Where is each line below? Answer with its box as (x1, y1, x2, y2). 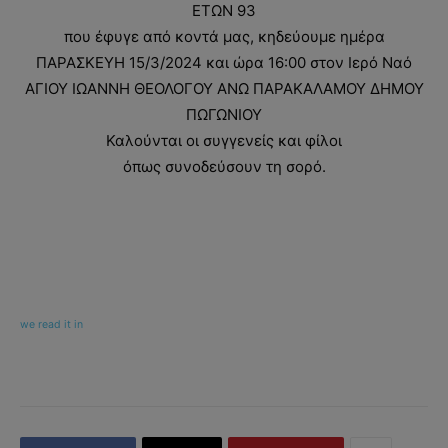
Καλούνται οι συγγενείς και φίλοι (106, 131, 342, 151)
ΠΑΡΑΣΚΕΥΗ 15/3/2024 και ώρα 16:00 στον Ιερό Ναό (36, 53, 412, 73)
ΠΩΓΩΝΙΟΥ (186, 105, 262, 125)
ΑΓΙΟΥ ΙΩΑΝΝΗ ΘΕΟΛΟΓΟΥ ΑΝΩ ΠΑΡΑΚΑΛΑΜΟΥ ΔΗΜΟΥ (24, 79, 424, 99)
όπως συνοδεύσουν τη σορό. (122, 157, 326, 177)
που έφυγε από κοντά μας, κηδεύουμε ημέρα (63, 27, 385, 47)
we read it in (20, 318, 83, 332)
